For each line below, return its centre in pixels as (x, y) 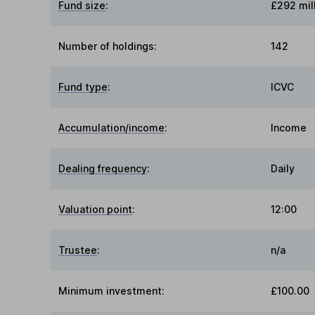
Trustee (78, 250)
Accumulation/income (112, 128)
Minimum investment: (112, 291)
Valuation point (96, 210)
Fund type (83, 87)
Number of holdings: (108, 46)
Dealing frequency (103, 169)
